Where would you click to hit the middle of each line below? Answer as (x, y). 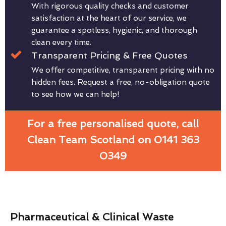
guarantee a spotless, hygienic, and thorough (114, 31)
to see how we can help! (75, 95)
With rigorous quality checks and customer (110, 6)
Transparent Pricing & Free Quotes (109, 55)
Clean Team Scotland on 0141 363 (113, 140)
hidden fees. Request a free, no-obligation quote (121, 82)
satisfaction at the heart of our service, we (109, 18)
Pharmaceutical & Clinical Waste (92, 217)
